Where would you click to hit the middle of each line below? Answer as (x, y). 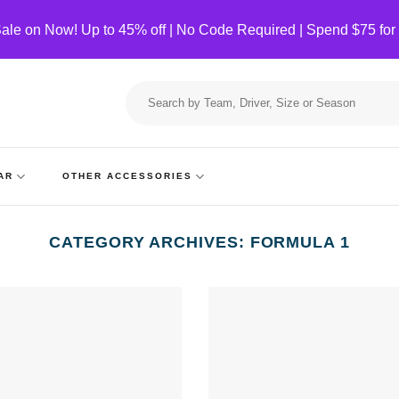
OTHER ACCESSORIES (127, 176)
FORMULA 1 (300, 242)
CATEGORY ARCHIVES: (150, 242)
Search (142, 87)
